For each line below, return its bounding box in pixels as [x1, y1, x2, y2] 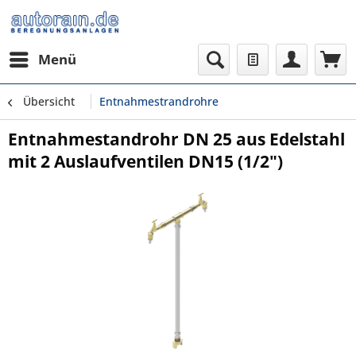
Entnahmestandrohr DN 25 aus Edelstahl [8, 128, 345, 150]
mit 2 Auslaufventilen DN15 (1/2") [8, 150, 283, 172]
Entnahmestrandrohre [99, 94, 219, 109]
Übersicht [23, 94, 75, 109]
